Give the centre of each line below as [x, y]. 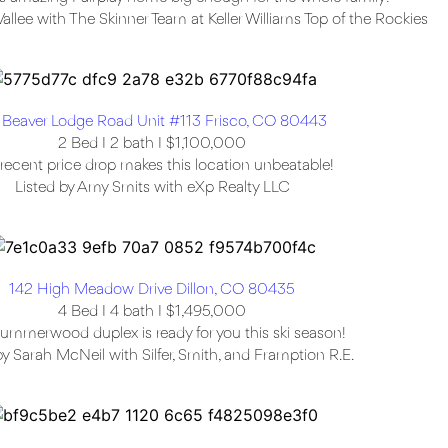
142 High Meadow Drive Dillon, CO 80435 [152, 290]
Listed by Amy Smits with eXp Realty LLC [152, 188]
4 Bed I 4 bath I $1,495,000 [152, 312]
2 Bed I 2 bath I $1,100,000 [152, 144]
